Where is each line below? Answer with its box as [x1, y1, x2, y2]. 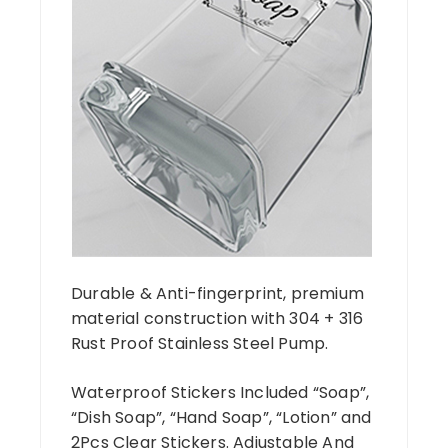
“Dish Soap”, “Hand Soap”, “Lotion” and [71, 405, 372, 429]
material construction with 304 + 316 [71, 306, 364, 330]
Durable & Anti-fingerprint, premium [71, 281, 364, 305]
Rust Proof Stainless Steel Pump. [71, 331, 329, 355]
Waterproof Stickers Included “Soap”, [71, 380, 370, 404]
